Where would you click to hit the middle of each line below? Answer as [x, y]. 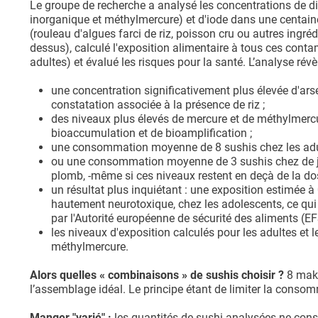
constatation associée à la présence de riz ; [158, 105]
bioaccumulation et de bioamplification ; [152, 133]
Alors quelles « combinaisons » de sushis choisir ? [158, 275]
